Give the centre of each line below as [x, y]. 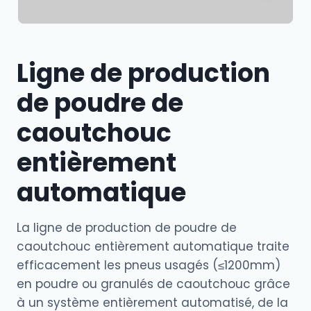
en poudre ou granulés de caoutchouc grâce [153, 284]
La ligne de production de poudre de [127, 228]
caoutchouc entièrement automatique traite [153, 246]
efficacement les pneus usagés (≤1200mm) [149, 265]
